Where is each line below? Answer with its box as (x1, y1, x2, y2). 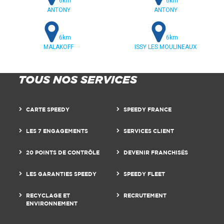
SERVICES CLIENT (123, 127, 174, 134)
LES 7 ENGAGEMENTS (26, 127, 88, 134)
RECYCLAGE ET (26, 191, 70, 198)
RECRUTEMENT (123, 191, 166, 198)
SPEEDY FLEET (123, 170, 165, 177)
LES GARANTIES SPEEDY (26, 170, 97, 177)
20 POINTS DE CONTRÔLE (26, 148, 100, 155)
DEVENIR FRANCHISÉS (123, 148, 188, 155)
